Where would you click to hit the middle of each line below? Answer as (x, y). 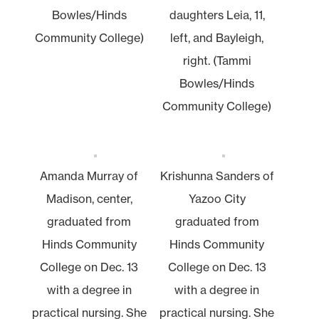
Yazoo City (217, 198)
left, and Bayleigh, (217, 37)
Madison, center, (89, 198)
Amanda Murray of (89, 176)
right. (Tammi (217, 60)
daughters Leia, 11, (217, 15)
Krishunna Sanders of (217, 176)
